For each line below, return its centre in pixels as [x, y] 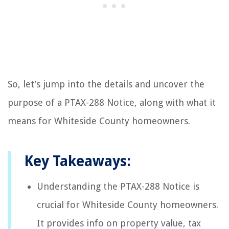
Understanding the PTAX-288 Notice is [118, 186]
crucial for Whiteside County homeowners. [128, 204]
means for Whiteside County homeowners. [99, 121]
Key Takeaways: [77, 161]
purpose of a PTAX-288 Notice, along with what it [112, 102]
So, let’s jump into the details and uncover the [106, 84]
